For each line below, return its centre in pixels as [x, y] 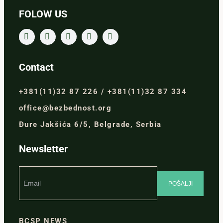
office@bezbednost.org [65, 108]
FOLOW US [43, 14]
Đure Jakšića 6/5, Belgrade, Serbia [90, 124]
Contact [36, 67]
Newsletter [43, 149]
